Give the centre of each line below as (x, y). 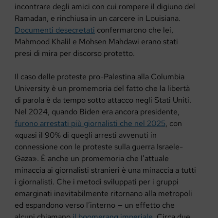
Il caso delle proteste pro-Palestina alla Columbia (100, 77)
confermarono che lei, (134, 30)
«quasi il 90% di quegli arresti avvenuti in (86, 135)
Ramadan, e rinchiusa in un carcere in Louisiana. (98, 18)
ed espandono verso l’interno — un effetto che (95, 205)
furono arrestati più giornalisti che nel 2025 (90, 124)
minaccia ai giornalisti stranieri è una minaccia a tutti (105, 170)
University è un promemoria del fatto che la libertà (102, 89)
